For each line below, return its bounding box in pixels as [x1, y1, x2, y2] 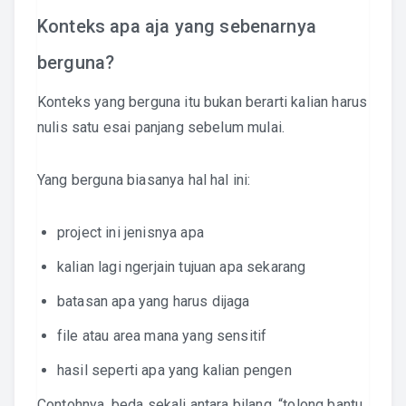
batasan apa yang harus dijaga [57, 293, 250, 310]
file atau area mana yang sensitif [57, 327, 267, 344]
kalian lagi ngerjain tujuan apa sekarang [57, 258, 306, 275]
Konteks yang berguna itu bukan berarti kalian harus [37, 93, 368, 111]
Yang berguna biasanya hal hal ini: [37, 171, 251, 188]
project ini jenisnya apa [57, 224, 204, 241]
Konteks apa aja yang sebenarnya [37, 15, 316, 37]
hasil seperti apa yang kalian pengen [57, 362, 292, 379]
